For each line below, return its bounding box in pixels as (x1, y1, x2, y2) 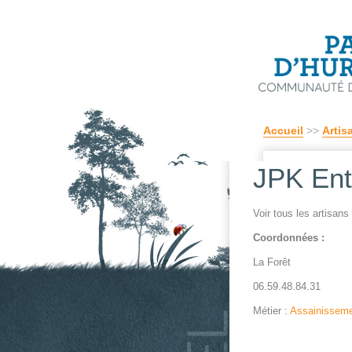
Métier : (253, 305, 290, 317)
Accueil (263, 124, 303, 137)
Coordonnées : (253, 232, 324, 244)
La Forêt (253, 256, 291, 268)
